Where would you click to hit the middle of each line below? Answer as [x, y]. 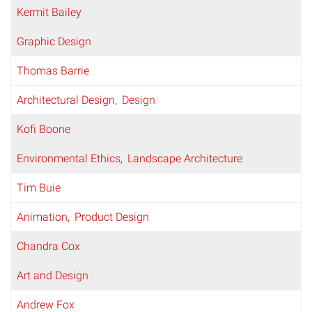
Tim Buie [39, 187]
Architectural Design [66, 100]
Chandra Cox [48, 246]
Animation [42, 217]
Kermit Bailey [49, 12]
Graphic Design [54, 41]
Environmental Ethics [69, 158]
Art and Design [53, 275]
